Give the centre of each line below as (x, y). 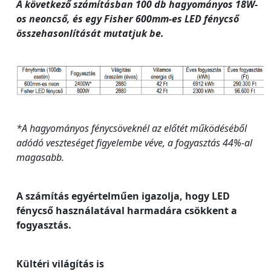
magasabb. (40, 157)
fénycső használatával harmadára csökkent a (127, 210)
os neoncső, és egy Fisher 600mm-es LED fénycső (128, 18)
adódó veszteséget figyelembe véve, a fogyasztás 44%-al (134, 142)
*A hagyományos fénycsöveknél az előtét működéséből (132, 128)
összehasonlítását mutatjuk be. (90, 33)
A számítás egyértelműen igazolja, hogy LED (123, 196)
